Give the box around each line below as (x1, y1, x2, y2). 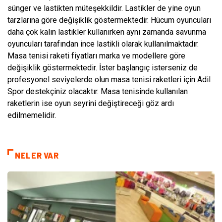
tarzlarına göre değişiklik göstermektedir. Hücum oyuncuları (7, 15, 211, 25)
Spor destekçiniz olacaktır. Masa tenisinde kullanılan (7, 86, 188, 96)
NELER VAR (15, 150, 59, 160)
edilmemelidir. (7, 110, 56, 120)
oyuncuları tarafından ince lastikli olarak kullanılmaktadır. (7, 39, 199, 49)
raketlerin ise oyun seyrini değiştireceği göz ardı (7, 98, 174, 108)
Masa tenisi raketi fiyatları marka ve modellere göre (7, 51, 185, 60)
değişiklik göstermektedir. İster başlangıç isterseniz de (7, 62, 198, 72)
